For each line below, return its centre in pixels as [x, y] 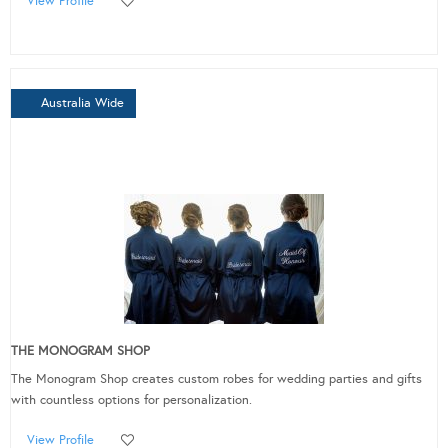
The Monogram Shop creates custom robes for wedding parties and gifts [216, 379]
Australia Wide [82, 103]
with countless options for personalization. [131, 400]
